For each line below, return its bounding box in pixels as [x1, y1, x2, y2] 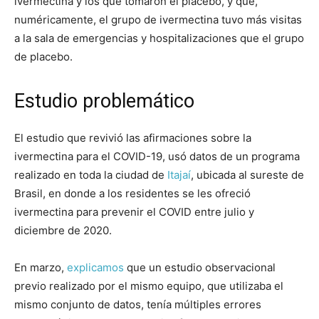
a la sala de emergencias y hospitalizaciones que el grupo [14, 31, 304, 46]
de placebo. [14, 50, 75, 64]
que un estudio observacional [124, 261, 276, 275]
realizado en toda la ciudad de [14, 168, 167, 182]
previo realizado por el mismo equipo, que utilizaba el [14, 279, 283, 293]
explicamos [67, 261, 124, 275]
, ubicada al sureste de [191, 168, 304, 182]
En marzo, [14, 261, 67, 275]
